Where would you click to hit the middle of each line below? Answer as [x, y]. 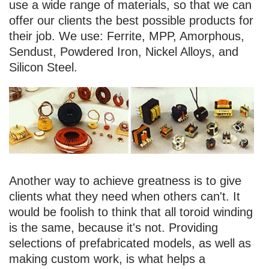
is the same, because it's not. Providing [113, 228]
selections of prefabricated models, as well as [130, 243]
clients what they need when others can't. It [125, 197]
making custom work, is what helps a [107, 259]
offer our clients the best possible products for [131, 20]
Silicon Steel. [43, 67]
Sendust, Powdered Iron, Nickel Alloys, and [124, 51]
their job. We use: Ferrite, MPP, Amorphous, [127, 36]
